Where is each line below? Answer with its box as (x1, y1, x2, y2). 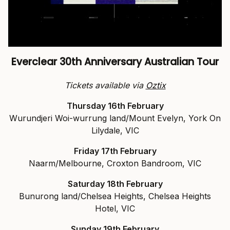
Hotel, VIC (95, 203, 135, 214)
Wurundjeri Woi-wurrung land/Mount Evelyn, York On (9, 113, 221, 124)
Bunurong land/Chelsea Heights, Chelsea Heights (19, 191, 211, 202)
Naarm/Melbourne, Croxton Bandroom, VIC (29, 158, 201, 169)
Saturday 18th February (67, 179, 163, 189)
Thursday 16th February (66, 101, 164, 111)
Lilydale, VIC (91, 125, 139, 136)
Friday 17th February (73, 146, 157, 157)
